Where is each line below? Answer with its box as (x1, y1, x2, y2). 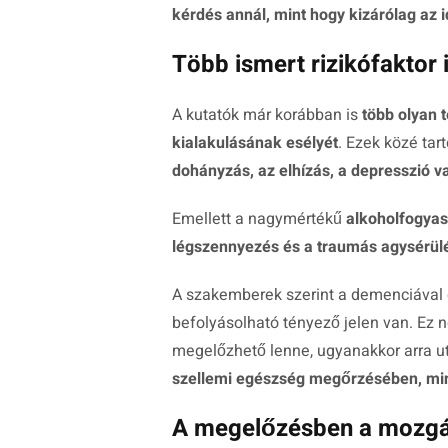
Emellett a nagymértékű (172, 207, 346, 232)
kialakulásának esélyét (172, 131, 338, 156)
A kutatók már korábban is (172, 103, 358, 128)
